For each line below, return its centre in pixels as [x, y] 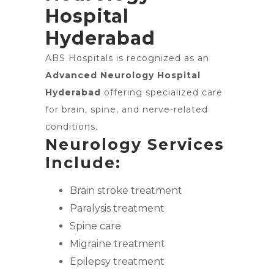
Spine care [95, 226]
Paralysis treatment [117, 208]
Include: [83, 163]
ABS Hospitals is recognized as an [127, 58]
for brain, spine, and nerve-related [127, 109]
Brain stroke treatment [126, 191]
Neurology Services [135, 144]
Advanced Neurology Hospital [123, 75]
